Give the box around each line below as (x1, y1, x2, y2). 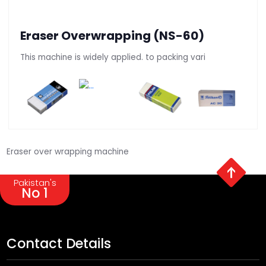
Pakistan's (13, 176, 56, 189)
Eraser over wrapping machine (7, 146, 129, 158)
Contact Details (7, 233, 112, 253)
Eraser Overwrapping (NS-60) (20, 27, 204, 44)
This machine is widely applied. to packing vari (20, 51, 205, 63)
